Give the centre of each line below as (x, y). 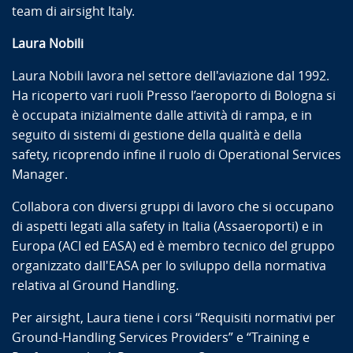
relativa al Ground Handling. (97, 285)
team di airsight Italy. (73, 11)
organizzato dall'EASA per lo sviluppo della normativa (169, 266)
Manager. (41, 174)
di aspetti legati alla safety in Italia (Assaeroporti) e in (167, 226)
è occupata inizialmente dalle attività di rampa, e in (162, 115)
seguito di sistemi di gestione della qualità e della (157, 135)
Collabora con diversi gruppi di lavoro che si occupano (173, 206)
